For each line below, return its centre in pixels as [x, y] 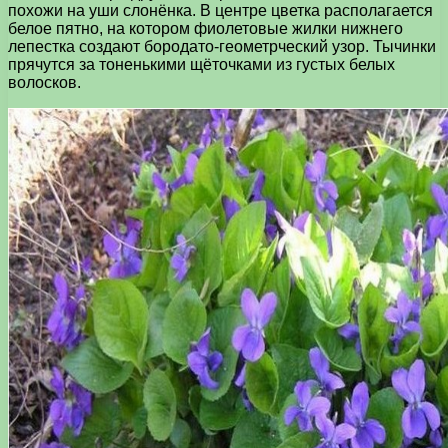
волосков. [44, 82]
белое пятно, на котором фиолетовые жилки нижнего [205, 28]
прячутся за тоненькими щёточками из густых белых [201, 64]
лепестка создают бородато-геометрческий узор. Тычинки [222, 46]
